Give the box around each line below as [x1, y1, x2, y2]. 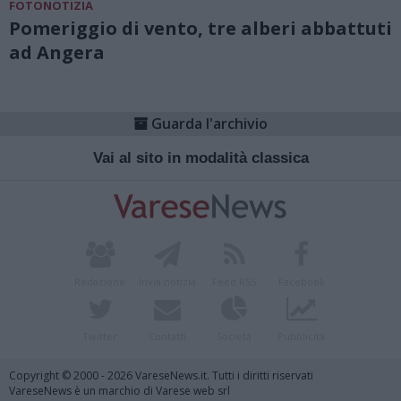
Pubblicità [277, 329, 325, 344]
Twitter [82, 329, 117, 344]
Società [217, 329, 252, 344]
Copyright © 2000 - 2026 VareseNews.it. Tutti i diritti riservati [9, 368, 313, 383]
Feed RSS [212, 275, 256, 289]
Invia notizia [138, 275, 196, 289]
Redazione [74, 275, 125, 289]
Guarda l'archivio [151, 114, 268, 133]
